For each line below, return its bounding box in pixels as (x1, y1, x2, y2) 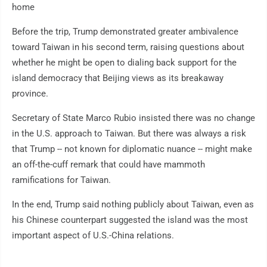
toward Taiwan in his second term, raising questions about (12, 42, 244, 52)
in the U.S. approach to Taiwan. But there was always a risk (12, 128, 246, 139)
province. (12, 88, 48, 99)
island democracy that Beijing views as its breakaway (12, 73, 223, 83)
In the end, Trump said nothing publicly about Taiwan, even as (12, 199, 254, 210)
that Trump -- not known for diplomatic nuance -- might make (12, 144, 252, 154)
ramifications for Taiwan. (12, 175, 111, 185)
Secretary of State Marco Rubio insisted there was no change (12, 113, 255, 123)
